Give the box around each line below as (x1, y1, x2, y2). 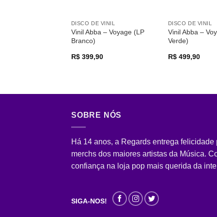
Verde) (168, 37, 188, 45)
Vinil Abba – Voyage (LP (71, 28, 144, 36)
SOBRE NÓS (71, 111, 122, 120)
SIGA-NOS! (71, 198, 107, 205)
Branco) (71, 37, 95, 45)
